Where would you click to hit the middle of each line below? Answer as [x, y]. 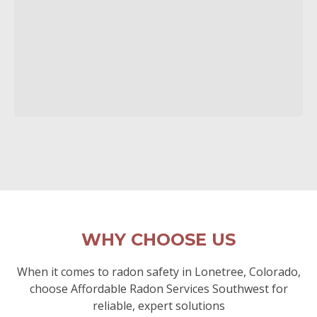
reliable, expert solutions [158, 306]
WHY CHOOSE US [158, 240]
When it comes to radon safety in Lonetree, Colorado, [158, 272]
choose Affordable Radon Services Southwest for [158, 289]
